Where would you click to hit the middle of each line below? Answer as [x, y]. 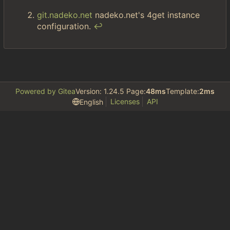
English [91, 102]
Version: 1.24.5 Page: [111, 91]
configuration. [65, 26]
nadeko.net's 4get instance [146, 15]
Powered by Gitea [45, 91]
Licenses [125, 101]
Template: [183, 91]
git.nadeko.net [65, 15]
